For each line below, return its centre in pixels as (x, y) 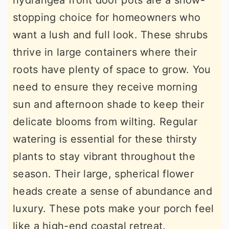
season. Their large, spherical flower (104, 174)
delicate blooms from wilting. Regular (105, 122)
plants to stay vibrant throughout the (104, 157)
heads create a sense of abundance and (113, 191)
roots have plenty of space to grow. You (112, 70)
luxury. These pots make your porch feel (113, 209)
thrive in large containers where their (105, 52)
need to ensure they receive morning (105, 87)
